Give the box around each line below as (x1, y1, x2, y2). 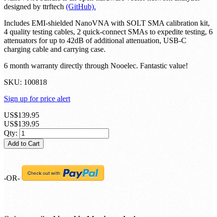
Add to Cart (8, 140, 40, 148)
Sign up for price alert (4, 94, 70, 103)
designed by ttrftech (4, 2, 66, 11)
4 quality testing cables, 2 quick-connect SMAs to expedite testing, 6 (4, 28, 213, 36)
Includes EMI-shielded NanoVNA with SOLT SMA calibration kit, (4, 19, 210, 28)
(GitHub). (66, 2, 96, 11)
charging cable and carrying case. (4, 45, 106, 54)
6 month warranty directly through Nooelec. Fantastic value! (4, 62, 188, 70)
